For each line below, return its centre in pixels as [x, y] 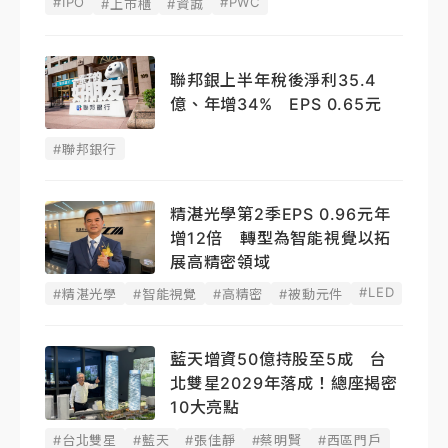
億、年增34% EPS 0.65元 [276, 104]
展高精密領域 [220, 261]
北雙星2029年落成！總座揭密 [284, 382]
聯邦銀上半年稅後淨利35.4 [273, 80]
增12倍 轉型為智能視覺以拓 [281, 237]
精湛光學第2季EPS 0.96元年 [280, 213]
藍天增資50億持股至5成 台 [279, 358]
